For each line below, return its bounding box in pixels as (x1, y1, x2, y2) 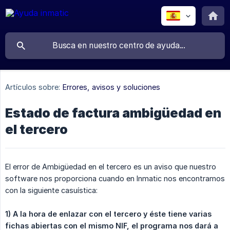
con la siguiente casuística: (5, 186, 98, 195)
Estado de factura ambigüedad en (5, 105, 221, 121)
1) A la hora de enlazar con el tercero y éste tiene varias (5, 209, 212, 219)
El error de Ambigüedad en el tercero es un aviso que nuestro (5, 162, 216, 171)
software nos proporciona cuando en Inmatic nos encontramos (5, 174, 225, 183)
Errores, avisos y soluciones (62, 83, 161, 92)
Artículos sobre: (5, 83, 61, 92)
